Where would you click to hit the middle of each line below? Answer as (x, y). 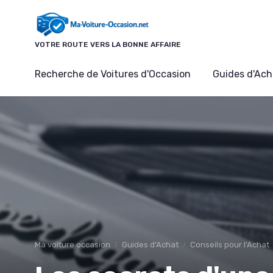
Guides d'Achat (150, 244)
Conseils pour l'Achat (230, 244)
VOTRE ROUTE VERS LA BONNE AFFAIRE (108, 44)
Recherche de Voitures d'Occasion (113, 74)
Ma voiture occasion (73, 244)
